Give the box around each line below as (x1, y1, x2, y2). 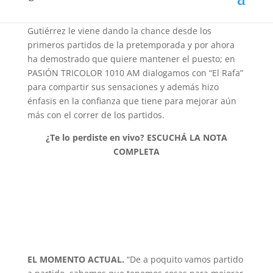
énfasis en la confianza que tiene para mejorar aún (27, 95, 236, 107)
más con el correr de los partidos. (27, 109, 165, 121)
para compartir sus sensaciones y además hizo (27, 81, 219, 93)
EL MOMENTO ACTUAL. (27, 253, 124, 265)
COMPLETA (113, 146, 160, 157)
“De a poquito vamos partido (124, 253, 243, 265)
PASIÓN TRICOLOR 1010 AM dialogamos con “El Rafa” (27, 67, 243, 79)
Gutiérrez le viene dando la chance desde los (27, 25, 211, 37)
